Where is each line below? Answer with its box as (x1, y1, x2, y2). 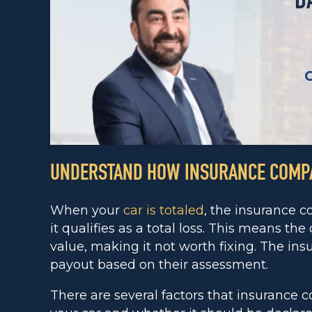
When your (50, 203, 123, 218)
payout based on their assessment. (50, 257, 268, 272)
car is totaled (123, 203, 204, 218)
